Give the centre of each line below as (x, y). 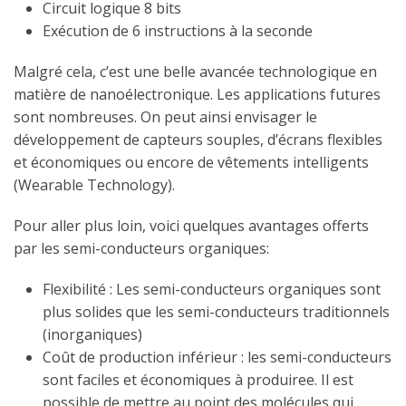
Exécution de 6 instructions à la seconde (178, 30)
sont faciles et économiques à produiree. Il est (198, 379)
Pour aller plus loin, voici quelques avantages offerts (191, 225)
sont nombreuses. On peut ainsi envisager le (165, 116)
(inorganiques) (92, 334)
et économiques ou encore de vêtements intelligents (191, 162)
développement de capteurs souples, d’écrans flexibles (198, 139)
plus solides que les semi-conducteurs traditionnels (216, 311)
